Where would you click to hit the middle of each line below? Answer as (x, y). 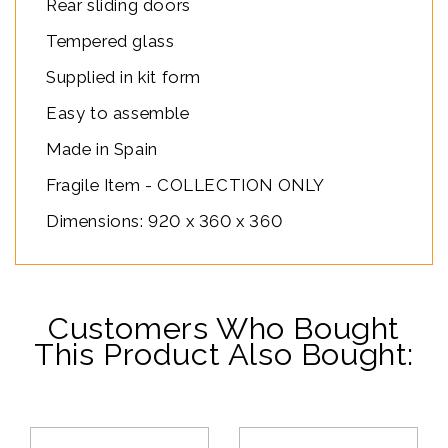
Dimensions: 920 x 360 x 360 (164, 220)
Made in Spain (102, 148)
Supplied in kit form (123, 76)
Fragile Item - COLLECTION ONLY (185, 184)
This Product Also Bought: (223, 353)
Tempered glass (110, 40)
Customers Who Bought (223, 327)
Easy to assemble (118, 112)
